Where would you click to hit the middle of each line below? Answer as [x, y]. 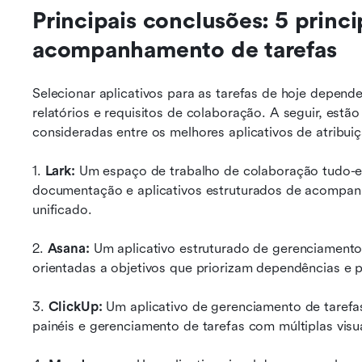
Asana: [70, 248]
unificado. [62, 210]
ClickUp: [73, 307]
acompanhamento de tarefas [185, 50]
